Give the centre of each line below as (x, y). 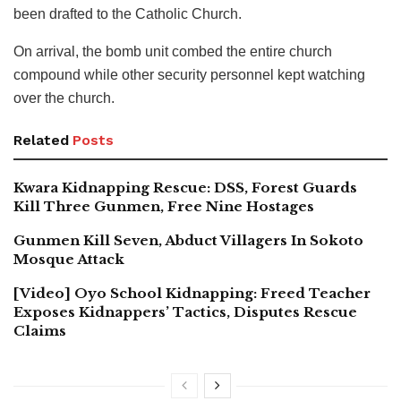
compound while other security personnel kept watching (189, 75)
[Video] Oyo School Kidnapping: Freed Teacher (192, 294)
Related (41, 141)
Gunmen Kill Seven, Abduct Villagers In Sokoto (188, 241)
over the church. (64, 98)
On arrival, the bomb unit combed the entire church (173, 52)
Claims (42, 331)
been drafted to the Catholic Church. (128, 14)
